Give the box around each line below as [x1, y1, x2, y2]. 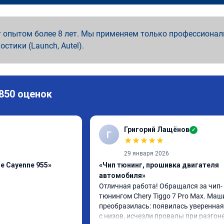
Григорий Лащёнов [124, 125, 189, 133]
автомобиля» [99, 171, 145, 179]
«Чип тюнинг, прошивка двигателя [99, 161, 219, 169]
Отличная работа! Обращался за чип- [99, 182, 222, 190]
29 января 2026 [124, 150, 169, 157]
